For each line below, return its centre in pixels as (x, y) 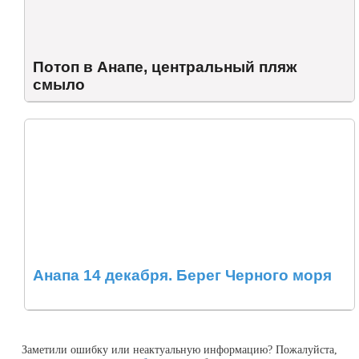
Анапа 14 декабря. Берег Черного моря (182, 275)
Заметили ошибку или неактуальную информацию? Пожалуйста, (179, 349)
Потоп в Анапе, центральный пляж (165, 67)
